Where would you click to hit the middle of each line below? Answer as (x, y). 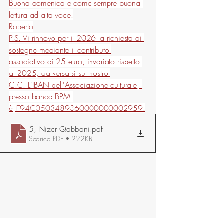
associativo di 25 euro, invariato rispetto (75, 61)
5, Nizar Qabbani (59, 129)
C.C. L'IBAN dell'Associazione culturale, (75, 85)
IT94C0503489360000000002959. (80, 108)
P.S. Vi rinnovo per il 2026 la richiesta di (76, 38)
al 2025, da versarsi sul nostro (60, 73)
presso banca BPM (41, 96)
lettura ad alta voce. (41, 15)
